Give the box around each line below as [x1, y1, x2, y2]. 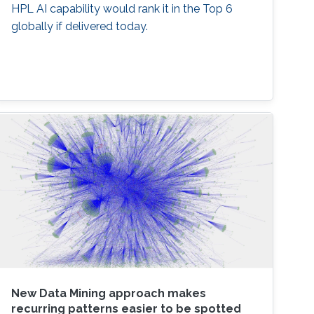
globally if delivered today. [11, 19, 149, 33]
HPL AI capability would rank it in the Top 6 [11, 1, 233, 15]
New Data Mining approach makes [11, 287, 207, 301]
